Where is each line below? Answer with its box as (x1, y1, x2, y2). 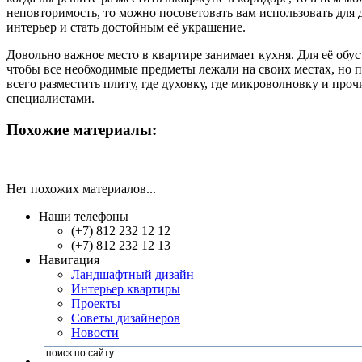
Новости (71, 325, 119, 339)
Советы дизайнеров (71, 310, 180, 325)
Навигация (39, 252, 99, 267)
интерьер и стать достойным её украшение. (6, 20, 246, 35)
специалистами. (6, 91, 95, 106)
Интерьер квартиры (71, 281, 180, 296)
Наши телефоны (39, 208, 128, 223)
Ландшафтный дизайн (71, 267, 194, 281)
